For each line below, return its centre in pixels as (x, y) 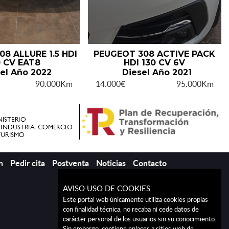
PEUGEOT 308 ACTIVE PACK (155, 54)
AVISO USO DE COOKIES (107, 188)
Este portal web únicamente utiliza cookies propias (135, 199)
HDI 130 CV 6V (155, 62)
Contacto (150, 163)
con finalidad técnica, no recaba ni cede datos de (131, 209)
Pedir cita (28, 163)
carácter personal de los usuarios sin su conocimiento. (140, 219)
